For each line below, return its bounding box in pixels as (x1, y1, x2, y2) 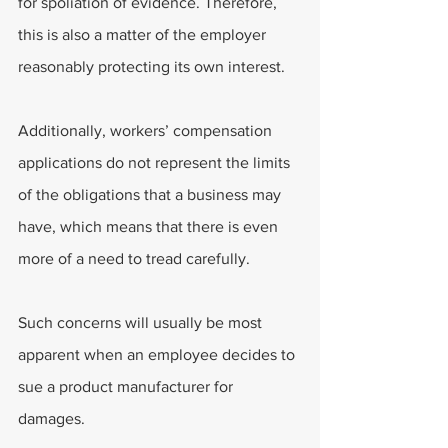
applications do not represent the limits (18, 154, 294, 171)
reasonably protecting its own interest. (18, 58, 285, 75)
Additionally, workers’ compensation (18, 122, 276, 139)
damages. (18, 410, 85, 427)
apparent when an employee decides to (18, 346, 299, 363)
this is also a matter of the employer (18, 26, 270, 43)
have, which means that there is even (18, 218, 282, 235)
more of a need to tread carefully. (18, 250, 250, 267)
